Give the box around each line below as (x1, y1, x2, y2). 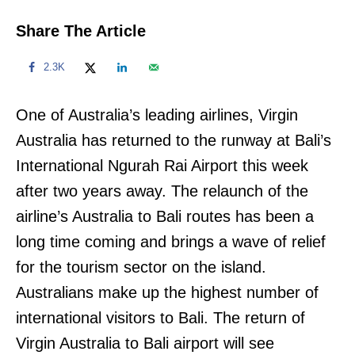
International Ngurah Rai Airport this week (16, 156, 308, 174)
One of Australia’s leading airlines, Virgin (16, 105, 298, 124)
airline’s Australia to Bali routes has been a (16, 207, 314, 225)
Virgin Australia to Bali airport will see (16, 334, 274, 352)
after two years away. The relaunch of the (16, 181, 308, 200)
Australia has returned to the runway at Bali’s (16, 131, 331, 149)
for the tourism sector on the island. (16, 258, 266, 276)
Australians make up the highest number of (16, 283, 319, 301)
